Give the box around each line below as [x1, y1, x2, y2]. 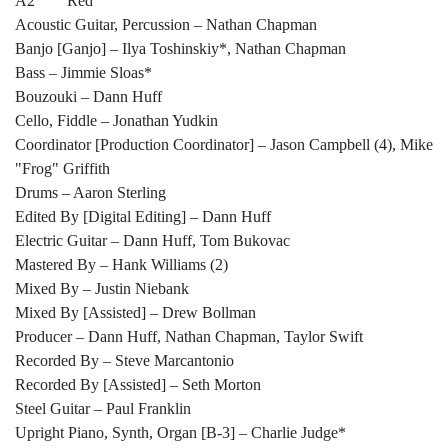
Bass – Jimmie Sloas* [15, 64, 152, 82]
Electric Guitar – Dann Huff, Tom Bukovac [15, 232, 290, 250]
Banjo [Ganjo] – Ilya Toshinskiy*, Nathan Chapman [15, 40, 346, 58]
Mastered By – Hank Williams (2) [15, 256, 228, 274]
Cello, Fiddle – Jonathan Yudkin [15, 112, 218, 130]
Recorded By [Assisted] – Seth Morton [15, 376, 261, 394]
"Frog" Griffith [15, 160, 110, 178]
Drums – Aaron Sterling [15, 184, 166, 202]
